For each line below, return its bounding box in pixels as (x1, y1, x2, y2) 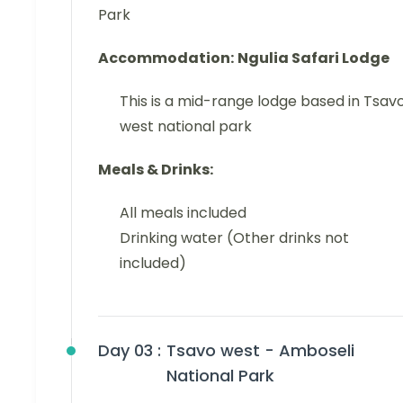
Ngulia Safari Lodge (237, 47, 390, 68)
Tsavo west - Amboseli (166, 338, 354, 362)
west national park (120, 115, 252, 137)
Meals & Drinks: (98, 158, 213, 180)
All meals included (120, 201, 246, 223)
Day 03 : (98, 338, 161, 362)
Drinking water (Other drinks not (120, 227, 349, 248)
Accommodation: (98, 47, 234, 68)
